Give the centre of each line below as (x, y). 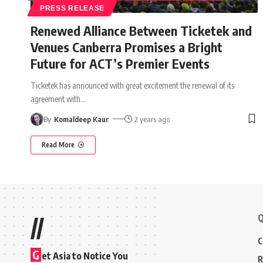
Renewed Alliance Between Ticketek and (141, 30)
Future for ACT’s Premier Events (120, 63)
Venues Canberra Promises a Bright (127, 47)
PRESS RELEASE (73, 8)
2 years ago (152, 119)
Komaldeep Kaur (81, 119)
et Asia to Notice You (85, 256)
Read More (58, 144)
